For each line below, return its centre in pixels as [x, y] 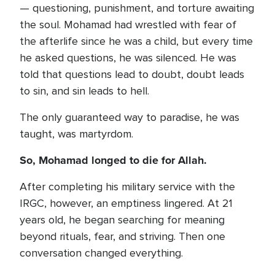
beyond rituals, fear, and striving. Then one [122, 236]
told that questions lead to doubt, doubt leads [132, 74]
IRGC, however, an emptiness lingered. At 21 [126, 203]
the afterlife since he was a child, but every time [136, 41]
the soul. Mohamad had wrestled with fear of [128, 25]
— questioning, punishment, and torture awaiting [137, 8]
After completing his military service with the [127, 187]
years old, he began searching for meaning [122, 220]
